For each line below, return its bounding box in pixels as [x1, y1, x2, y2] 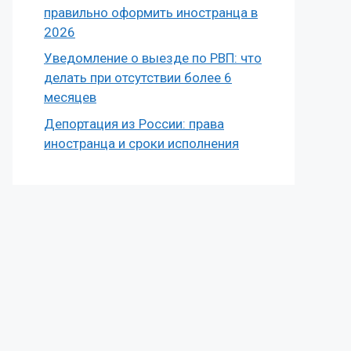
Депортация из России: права [44, 115, 224, 132]
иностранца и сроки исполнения [44, 135, 239, 151]
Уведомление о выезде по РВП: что [44, 50, 262, 66]
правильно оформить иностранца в [44, 4, 258, 20]
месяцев [44, 89, 96, 105]
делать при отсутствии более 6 [44, 70, 232, 85]
